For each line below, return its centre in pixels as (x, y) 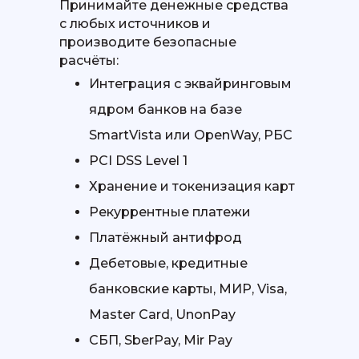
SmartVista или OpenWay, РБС (191, 135)
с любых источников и (135, 24)
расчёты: (89, 61)
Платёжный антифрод (165, 238)
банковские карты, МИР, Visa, (188, 289)
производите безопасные (148, 42)
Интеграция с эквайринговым (190, 84)
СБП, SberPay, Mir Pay (161, 341)
